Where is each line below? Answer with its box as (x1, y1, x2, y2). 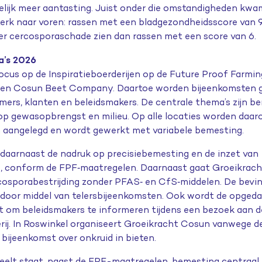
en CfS (143, 176, 178, 187)
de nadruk (47, 148, 91, 159)
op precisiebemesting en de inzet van (91, 148, 259, 159)
